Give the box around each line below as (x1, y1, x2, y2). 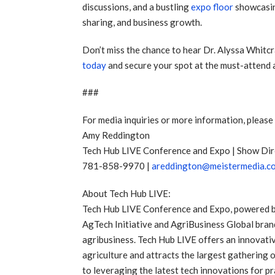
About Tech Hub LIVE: (82, 187, 171, 199)
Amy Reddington (82, 129, 150, 141)
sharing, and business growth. (82, 16, 203, 28)
